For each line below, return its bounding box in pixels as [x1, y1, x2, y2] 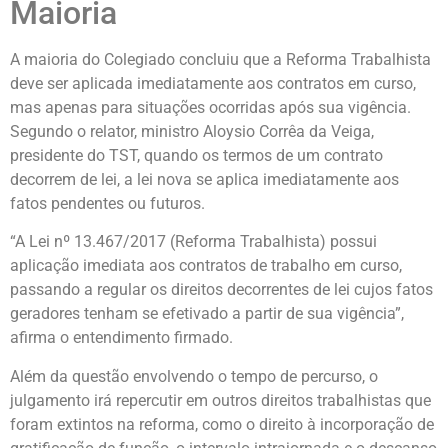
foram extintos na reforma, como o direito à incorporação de [10, 414, 434, 434]
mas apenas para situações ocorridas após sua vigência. [10, 97, 411, 117]
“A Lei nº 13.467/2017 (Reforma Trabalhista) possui [10, 232, 377, 252]
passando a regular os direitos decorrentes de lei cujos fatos [10, 280, 433, 300]
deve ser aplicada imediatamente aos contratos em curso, [10, 73, 416, 93]
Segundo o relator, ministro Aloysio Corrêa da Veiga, [10, 121, 374, 141]
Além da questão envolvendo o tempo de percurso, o [10, 366, 378, 386]
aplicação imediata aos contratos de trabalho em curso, [10, 256, 402, 276]
